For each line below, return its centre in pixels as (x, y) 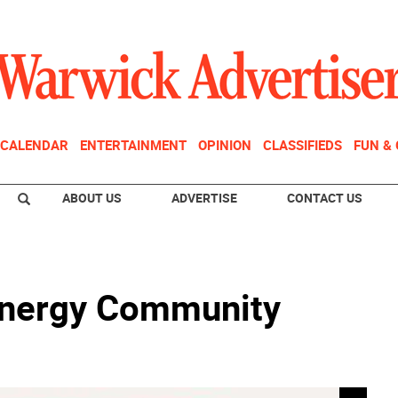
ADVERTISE (204, 198)
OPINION (225, 145)
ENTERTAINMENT (133, 145)
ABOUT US (92, 198)
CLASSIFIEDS (302, 145)
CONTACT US (325, 198)
